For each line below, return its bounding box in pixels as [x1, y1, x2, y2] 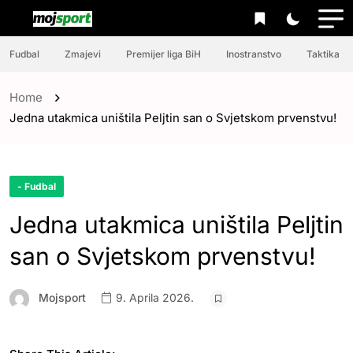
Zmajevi [65, 48, 101, 60]
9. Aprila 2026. [113, 291, 194, 305]
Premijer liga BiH [126, 48, 201, 60]
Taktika [307, 48, 340, 60]
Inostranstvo [226, 48, 281, 60]
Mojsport [39, 291, 86, 304]
